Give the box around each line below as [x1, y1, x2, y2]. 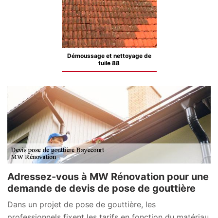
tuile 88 [98, 59, 120, 67]
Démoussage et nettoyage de [67, 52, 151, 59]
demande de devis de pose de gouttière [7, 182, 196, 194]
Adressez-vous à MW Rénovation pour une [7, 170, 209, 182]
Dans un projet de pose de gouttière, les [7, 199, 156, 209]
